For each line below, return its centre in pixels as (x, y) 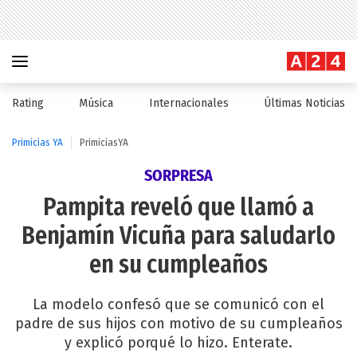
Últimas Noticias (304, 103)
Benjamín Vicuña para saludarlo (178, 236)
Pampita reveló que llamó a (178, 207)
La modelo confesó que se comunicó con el (178, 304)
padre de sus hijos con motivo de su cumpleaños (178, 324)
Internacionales (188, 103)
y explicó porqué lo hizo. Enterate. (178, 343)
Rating (28, 103)
